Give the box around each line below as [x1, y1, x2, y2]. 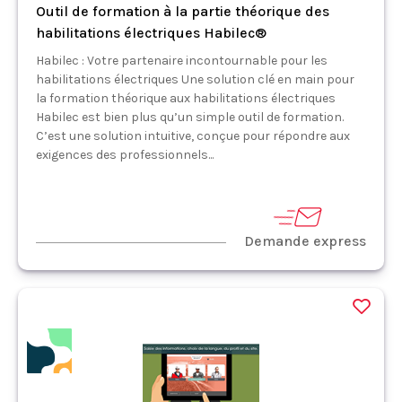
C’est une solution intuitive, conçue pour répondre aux [36, 127, 350, 144]
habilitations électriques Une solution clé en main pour [36, 71, 354, 87]
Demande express [244, 232, 366, 249]
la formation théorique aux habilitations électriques [36, 90, 336, 106]
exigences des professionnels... [36, 146, 214, 162]
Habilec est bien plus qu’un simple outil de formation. [36, 109, 344, 125]
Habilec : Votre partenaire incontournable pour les [36, 52, 328, 68]
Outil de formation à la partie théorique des [36, 2, 329, 20]
